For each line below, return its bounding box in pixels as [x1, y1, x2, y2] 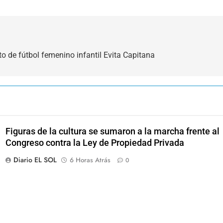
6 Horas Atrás [69, 155, 111, 165]
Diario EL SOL [13, 155, 57, 165]
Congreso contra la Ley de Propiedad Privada [5, 138, 184, 148]
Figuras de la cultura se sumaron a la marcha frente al [5, 126, 220, 137]
